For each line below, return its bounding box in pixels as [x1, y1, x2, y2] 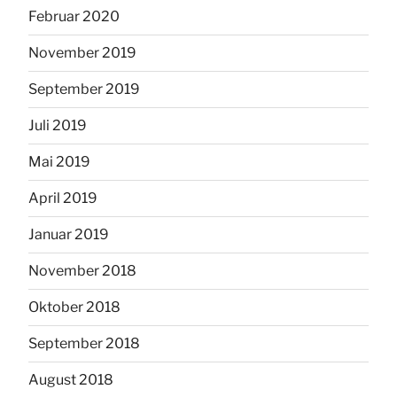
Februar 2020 [28, 7, 120, 25]
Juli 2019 [28, 116, 87, 134]
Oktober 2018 [28, 298, 121, 315]
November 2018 [28, 261, 136, 279]
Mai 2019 [28, 152, 90, 170]
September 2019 [28, 80, 140, 97]
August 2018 [28, 370, 113, 388]
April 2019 [28, 189, 97, 206]
